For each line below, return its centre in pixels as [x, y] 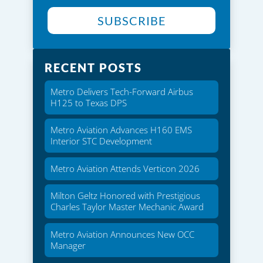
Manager [68, 245]
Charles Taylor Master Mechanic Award [127, 207]
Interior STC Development [101, 141]
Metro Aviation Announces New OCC [122, 234]
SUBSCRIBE [131, 20]
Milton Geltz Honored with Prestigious [125, 195]
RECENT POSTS [93, 67]
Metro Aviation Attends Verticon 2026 [125, 168]
